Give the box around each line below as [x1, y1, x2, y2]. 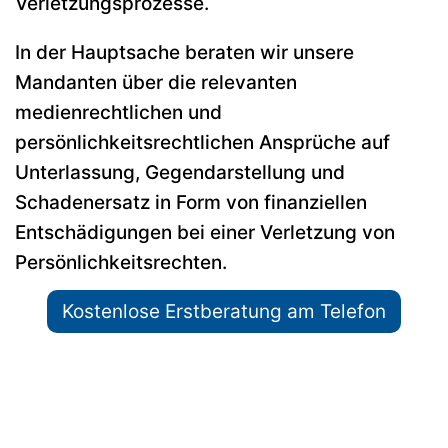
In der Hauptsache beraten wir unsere [15, 40, 354, 64]
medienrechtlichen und [15, 100, 222, 124]
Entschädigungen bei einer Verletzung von [15, 220, 395, 244]
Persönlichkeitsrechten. [15, 250, 232, 274]
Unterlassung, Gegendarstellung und [15, 160, 345, 184]
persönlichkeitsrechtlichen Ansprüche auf [15, 130, 390, 154]
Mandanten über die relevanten [15, 70, 297, 94]
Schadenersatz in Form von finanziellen [15, 190, 367, 214]
